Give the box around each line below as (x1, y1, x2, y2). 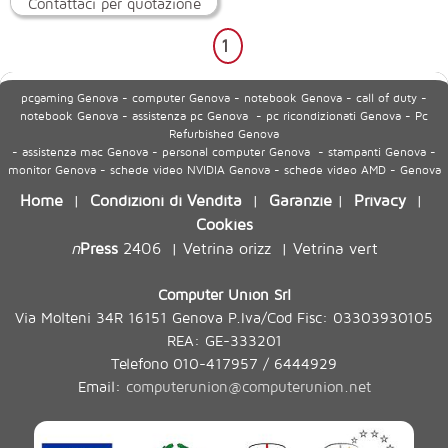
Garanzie (269, 189, 332, 209)
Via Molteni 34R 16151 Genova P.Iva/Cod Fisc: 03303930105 (15, 308, 433, 326)
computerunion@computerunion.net (125, 377, 371, 395)
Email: (77, 377, 126, 395)
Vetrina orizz (182, 237, 271, 257)
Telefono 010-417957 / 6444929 (111, 354, 337, 372)
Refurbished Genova (169, 125, 279, 141)
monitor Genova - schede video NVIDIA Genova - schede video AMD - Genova (7, 161, 441, 177)
